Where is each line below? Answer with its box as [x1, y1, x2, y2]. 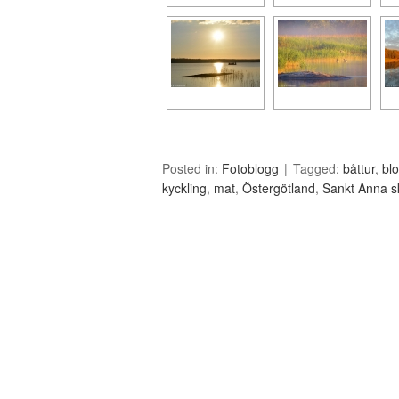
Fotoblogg [222, 159, 279, 177]
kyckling [162, 179, 207, 197]
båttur [343, 159, 375, 177]
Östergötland [242, 179, 315, 197]
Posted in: [162, 159, 222, 177]
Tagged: [293, 159, 343, 177]
